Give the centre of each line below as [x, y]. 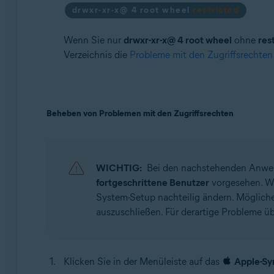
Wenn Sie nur [93, 40]
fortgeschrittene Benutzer [152, 182]
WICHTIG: [119, 168]
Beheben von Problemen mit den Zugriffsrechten [140, 113]
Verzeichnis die [96, 54]
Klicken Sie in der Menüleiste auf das [143, 261]
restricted [216, 10]
